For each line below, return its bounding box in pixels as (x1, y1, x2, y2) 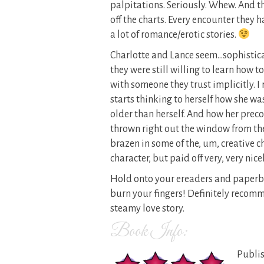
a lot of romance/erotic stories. (110, 29, 238, 40)
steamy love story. (110, 203, 184, 214)
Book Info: (110, 220, 188, 243)
